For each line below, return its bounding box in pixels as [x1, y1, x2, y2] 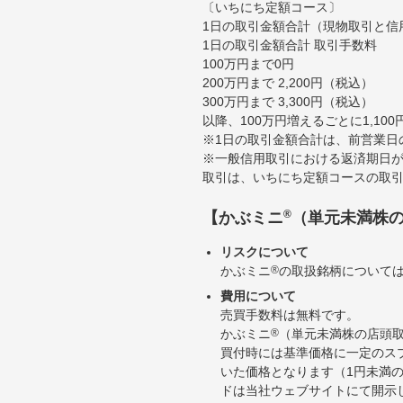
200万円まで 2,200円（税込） [202, 75, 373, 90]
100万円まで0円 [202, 56, 294, 71]
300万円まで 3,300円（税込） [202, 94, 373, 109]
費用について [220, 288, 296, 303]
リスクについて [220, 244, 309, 259]
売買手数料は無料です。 [220, 307, 359, 322]
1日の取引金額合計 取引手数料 [202, 37, 377, 52]
